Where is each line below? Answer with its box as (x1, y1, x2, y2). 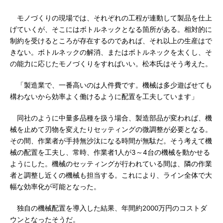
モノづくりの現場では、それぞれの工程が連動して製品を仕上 (10, 14, 212, 22)
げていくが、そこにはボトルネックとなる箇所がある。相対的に (10, 25, 212, 33)
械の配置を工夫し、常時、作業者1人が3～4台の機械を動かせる (10, 148, 210, 156)
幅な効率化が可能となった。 (10, 183, 101, 191)
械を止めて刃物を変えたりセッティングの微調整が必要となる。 (10, 125, 212, 133)
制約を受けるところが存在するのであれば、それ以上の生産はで (10, 37, 212, 45)
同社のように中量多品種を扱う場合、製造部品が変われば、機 (10, 114, 212, 122)
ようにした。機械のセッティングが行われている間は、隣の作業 (10, 160, 212, 168)
